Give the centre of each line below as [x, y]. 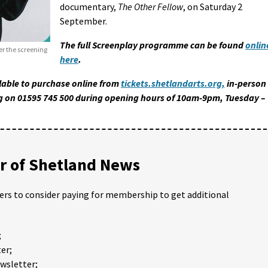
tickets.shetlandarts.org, [173, 83]
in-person [246, 83]
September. [83, 21]
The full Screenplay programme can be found [153, 45]
